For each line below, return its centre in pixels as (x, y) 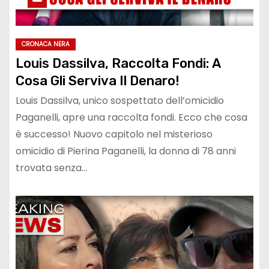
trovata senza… (51, 168)
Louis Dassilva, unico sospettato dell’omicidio (120, 101)
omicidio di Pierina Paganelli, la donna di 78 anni (126, 151)
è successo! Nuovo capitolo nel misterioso (114, 134)
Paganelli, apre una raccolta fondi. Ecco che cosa (131, 118)
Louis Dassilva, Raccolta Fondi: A (118, 64)
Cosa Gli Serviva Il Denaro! (98, 81)
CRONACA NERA (46, 44)
